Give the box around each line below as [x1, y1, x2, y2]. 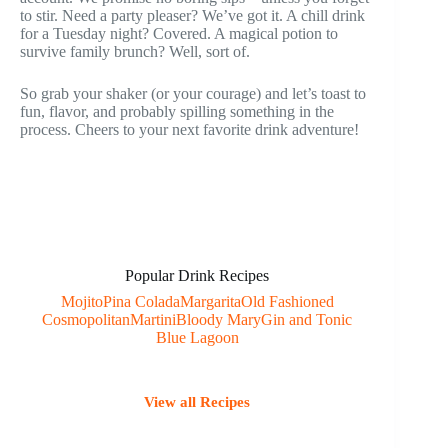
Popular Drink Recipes [125, 266, 270, 284]
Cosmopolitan [42, 310, 131, 328]
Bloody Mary [176, 310, 262, 328]
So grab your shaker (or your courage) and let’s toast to [20, 84, 366, 102]
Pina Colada [102, 292, 180, 310]
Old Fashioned [240, 292, 334, 310]
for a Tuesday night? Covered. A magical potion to [20, 24, 338, 42]
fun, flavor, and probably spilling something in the [20, 102, 334, 120]
